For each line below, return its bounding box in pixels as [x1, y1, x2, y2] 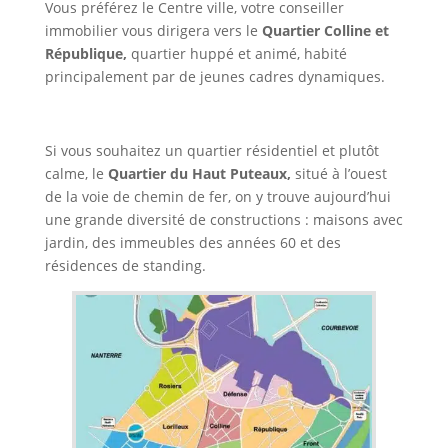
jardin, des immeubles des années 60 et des [44, 233, 341, 253]
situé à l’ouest [294, 164, 387, 184]
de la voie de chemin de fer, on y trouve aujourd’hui [44, 187, 391, 207]
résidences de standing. [44, 256, 206, 276]
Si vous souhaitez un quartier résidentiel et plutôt [44, 141, 379, 161]
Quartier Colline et [261, 21, 389, 41]
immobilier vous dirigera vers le [44, 21, 262, 41]
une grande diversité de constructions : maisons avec [44, 210, 403, 230]
